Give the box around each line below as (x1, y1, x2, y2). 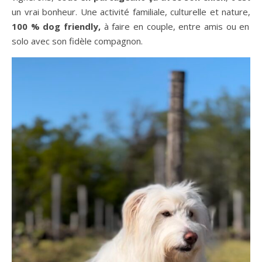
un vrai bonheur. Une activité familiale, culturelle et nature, (12, 6, 250, 18)
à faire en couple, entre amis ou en (101, 20, 250, 32)
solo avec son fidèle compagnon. (12, 35, 143, 47)
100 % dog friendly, (12, 20, 101, 32)
